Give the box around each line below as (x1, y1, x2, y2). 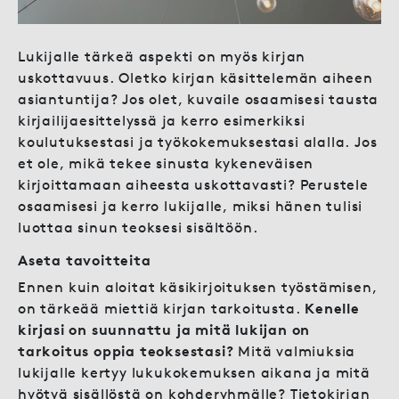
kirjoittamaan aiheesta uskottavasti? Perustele (18, 175, 369, 194)
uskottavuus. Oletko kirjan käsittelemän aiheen (18, 69, 373, 87)
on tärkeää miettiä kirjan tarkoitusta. (18, 299, 305, 318)
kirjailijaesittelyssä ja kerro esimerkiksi (18, 111, 305, 130)
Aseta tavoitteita (18, 251, 151, 270)
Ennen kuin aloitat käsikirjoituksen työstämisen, (18, 278, 378, 297)
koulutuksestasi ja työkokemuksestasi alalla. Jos (18, 133, 378, 151)
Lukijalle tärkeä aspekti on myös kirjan (18, 47, 306, 66)
